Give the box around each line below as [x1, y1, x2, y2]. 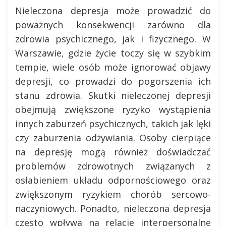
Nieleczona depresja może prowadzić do [15, 5, 211, 17]
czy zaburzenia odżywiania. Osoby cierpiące [15, 132, 211, 144]
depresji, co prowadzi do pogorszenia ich [15, 75, 211, 87]
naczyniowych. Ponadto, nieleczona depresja [15, 202, 211, 214]
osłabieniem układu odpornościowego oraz [15, 174, 211, 186]
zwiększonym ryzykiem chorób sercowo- [15, 188, 211, 200]
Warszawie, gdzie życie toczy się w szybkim [15, 47, 211, 59]
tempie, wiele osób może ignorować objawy [15, 61, 211, 73]
